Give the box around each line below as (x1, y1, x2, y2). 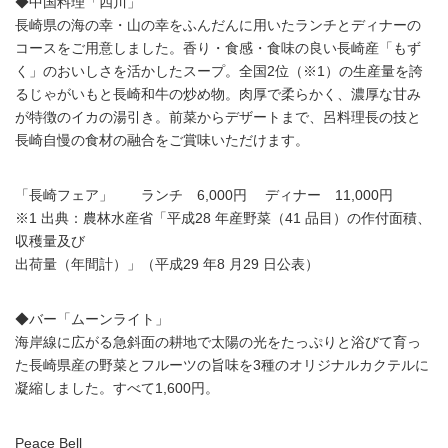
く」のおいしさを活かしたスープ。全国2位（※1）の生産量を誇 (15, 63, 423, 79)
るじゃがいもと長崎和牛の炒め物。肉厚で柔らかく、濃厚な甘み (15, 86, 421, 102)
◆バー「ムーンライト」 (15, 311, 169, 327)
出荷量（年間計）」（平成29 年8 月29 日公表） (15, 256, 319, 272)
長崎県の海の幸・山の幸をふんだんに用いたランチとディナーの (15, 17, 421, 33)
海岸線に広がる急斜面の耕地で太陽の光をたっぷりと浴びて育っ (15, 334, 421, 350)
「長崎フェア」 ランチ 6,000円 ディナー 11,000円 (15, 187, 393, 203)
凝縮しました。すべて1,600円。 (15, 380, 219, 396)
